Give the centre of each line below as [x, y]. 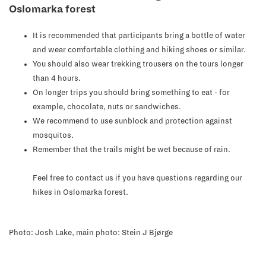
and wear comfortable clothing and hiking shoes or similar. [139, 50]
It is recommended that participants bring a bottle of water [139, 36]
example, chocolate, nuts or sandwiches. [107, 107]
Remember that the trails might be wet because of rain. [132, 150]
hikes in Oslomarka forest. [80, 192]
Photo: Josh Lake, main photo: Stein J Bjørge [91, 233]
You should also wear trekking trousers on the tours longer [138, 64]
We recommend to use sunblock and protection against [132, 121]
